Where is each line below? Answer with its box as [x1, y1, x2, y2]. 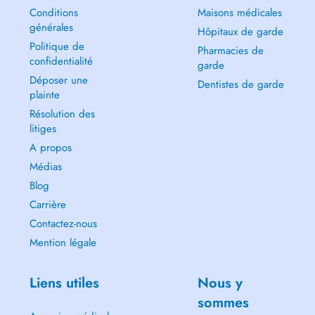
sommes [197, 292, 249, 313]
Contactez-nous [29, 216, 97, 231]
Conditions [29, 5, 78, 20]
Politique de [29, 39, 84, 54]
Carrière [29, 197, 66, 212]
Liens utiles [29, 273, 99, 293]
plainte [29, 87, 60, 103]
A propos [29, 140, 72, 155]
